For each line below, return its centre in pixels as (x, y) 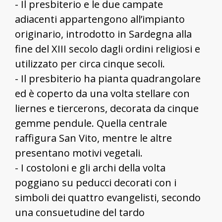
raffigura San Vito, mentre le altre (93, 138)
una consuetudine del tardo (80, 212)
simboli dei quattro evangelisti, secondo (108, 197)
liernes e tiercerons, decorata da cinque (107, 108)
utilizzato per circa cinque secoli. (90, 63)
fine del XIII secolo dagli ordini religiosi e (108, 49)
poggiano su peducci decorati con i (96, 182)
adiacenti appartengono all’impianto (100, 19)
